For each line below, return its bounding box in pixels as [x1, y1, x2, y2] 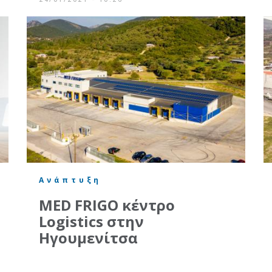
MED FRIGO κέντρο [39, 194, 175, 215]
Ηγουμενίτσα [39, 227, 138, 248]
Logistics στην [39, 211, 144, 231]
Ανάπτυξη [39, 174, 101, 185]
